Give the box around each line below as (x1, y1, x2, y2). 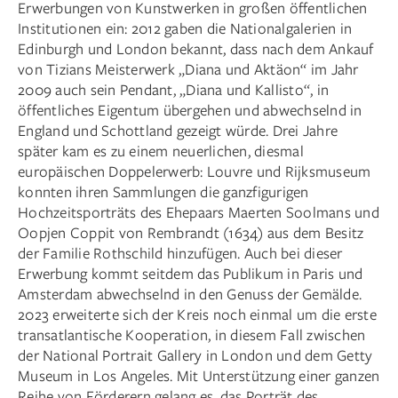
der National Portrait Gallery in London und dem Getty (18, 345, 373, 366)
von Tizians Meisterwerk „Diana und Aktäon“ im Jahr (18, 59, 359, 80)
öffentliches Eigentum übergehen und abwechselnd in (18, 99, 362, 121)
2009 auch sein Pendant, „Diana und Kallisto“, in (18, 79, 329, 100)
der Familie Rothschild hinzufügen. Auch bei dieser (18, 243, 343, 264)
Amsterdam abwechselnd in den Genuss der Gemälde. (18, 283, 362, 305)
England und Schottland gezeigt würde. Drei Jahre (18, 120, 338, 141)
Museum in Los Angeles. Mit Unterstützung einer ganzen (18, 365, 380, 386)
